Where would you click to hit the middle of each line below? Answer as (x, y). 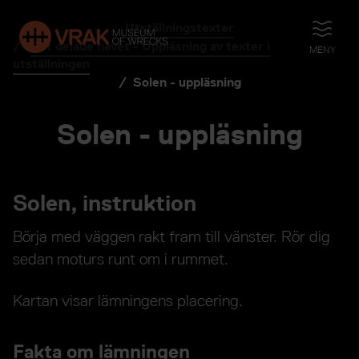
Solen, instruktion (105, 203)
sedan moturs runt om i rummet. (121, 258)
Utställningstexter (179, 28)
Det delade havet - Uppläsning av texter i (150, 46)
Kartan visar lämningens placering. (128, 300)
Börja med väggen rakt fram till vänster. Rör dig (171, 236)
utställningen (51, 64)
